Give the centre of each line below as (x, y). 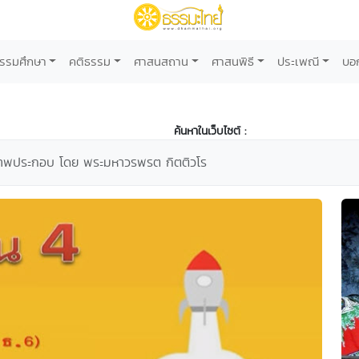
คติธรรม (90, 61)
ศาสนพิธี (233, 61)
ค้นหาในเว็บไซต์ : (210, 131)
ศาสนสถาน (161, 61)
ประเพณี (298, 61)
